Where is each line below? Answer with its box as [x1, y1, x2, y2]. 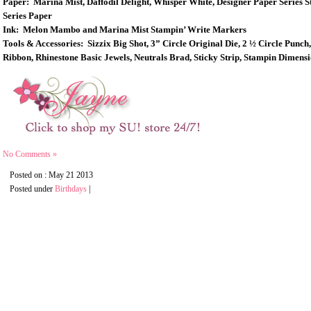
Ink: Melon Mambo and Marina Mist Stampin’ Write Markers [3, 24, 246, 35]
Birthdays [55, 184, 87, 194]
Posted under [10, 184, 55, 194]
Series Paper [3, 10, 52, 21]
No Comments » [3, 149, 57, 159]
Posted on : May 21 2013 [10, 170, 93, 180]
